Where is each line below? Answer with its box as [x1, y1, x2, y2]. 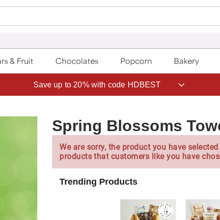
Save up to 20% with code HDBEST [33, 80, 161, 89]
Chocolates [55, 55, 99, 66]
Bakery [174, 55, 199, 66]
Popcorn [120, 55, 152, 66]
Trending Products [59, 176, 138, 187]
